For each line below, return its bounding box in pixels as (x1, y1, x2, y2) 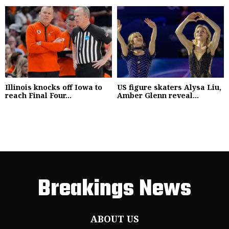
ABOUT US (90, 212, 139, 225)
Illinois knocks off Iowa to (5, 82, 102, 92)
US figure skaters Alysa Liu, (117, 82, 221, 92)
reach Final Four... (5, 90, 72, 100)
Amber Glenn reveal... (117, 90, 199, 100)
